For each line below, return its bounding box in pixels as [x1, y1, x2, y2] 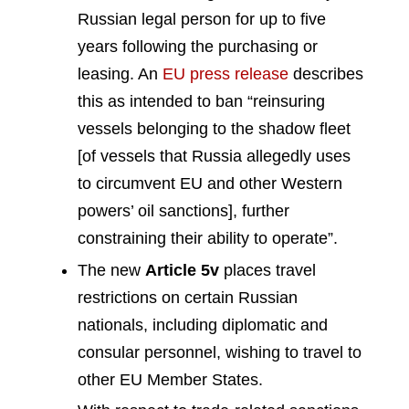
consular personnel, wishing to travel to [78, 342, 362, 362]
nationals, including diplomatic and [78, 315, 328, 334]
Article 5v [145, 260, 219, 279]
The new [78, 260, 145, 279]
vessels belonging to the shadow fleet [78, 120, 351, 139]
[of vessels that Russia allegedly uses [78, 147, 351, 166]
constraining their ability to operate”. [78, 229, 338, 248]
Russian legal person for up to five [78, 10, 326, 29]
